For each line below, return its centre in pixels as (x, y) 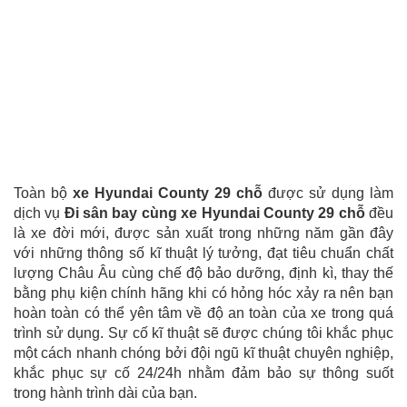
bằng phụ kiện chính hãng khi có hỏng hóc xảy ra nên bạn (203, 293)
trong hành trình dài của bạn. (105, 392)
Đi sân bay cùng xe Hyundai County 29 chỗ (214, 213)
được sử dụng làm (328, 193)
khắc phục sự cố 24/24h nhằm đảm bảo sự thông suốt (203, 372)
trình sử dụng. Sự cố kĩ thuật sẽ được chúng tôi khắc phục (203, 333)
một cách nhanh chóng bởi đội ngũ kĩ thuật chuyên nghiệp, (203, 352)
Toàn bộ (43, 193)
